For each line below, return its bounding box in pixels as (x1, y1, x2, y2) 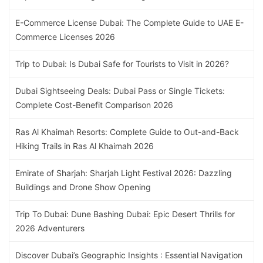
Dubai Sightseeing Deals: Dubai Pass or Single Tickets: (15, 86, 225, 96)
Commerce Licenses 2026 (15, 32, 115, 42)
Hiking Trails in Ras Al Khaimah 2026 (15, 141, 154, 151)
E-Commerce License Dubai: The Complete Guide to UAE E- (15, 18, 244, 28)
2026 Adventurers (15, 223, 85, 234)
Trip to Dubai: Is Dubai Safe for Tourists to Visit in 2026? (15, 59, 229, 69)
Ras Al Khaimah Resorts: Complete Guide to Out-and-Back (15, 127, 239, 137)
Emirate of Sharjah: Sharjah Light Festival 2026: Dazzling (15, 168, 232, 178)
